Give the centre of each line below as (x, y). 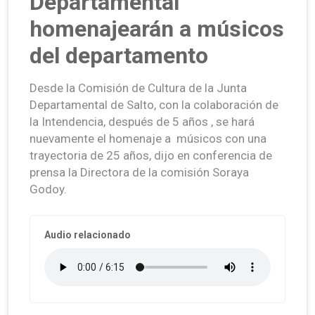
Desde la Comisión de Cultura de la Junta (138, 88)
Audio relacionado (88, 234)
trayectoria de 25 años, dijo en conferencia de (151, 155)
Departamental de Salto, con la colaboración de (154, 104)
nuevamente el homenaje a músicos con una (148, 138)
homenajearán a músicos (157, 28)
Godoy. (48, 189)
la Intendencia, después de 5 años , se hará (142, 121)
